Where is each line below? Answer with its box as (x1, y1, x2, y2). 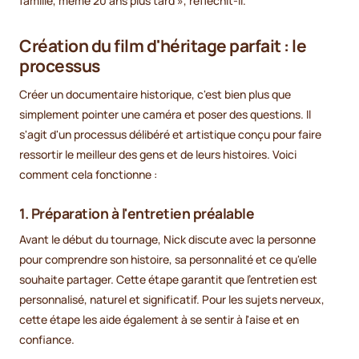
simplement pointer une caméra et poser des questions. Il (19, 107, 311, 123)
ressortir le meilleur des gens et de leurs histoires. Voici (19, 147, 296, 163)
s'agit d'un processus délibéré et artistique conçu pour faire (19, 127, 321, 143)
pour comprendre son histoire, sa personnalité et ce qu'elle (19, 252, 317, 268)
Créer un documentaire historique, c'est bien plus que (19, 87, 291, 103)
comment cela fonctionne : (19, 167, 157, 183)
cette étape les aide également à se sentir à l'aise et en (19, 312, 299, 328)
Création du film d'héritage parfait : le (19, 34, 306, 57)
